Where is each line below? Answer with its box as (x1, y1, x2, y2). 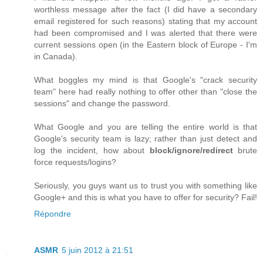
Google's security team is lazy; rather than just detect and (34, 134, 257, 144)
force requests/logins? (34, 157, 116, 167)
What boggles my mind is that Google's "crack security (34, 75, 257, 85)
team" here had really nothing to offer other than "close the (34, 87, 257, 97)
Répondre (34, 209, 71, 219)
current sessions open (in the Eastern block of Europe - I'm (34, 40, 257, 50)
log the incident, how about (34, 146, 150, 156)
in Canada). (34, 52, 77, 62)
